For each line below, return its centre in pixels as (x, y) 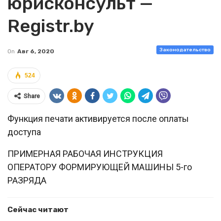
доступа (24, 132)
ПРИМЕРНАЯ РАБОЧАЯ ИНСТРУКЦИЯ (85, 154)
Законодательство (185, 50)
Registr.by (51, 26)
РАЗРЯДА (27, 180)
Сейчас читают (38, 210)
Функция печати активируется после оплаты (98, 119)
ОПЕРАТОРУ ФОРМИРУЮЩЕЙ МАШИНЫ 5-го (100, 167)
